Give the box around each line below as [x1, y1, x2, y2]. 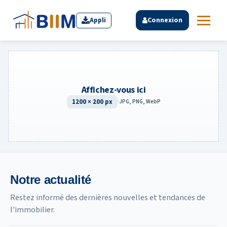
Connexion [147, 15, 182, 25]
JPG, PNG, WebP [119, 98, 161, 105]
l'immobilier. [10, 204, 55, 215]
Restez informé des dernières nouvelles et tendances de [10, 192, 205, 203]
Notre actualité [10, 173, 91, 186]
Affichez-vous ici [81, 83, 146, 96]
